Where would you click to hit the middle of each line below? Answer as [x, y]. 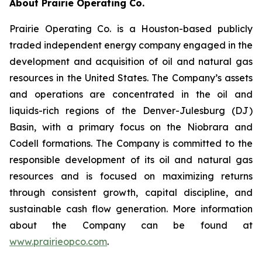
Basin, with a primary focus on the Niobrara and [131, 127]
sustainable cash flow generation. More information [131, 209]
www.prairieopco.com [58, 242]
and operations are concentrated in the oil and [131, 94]
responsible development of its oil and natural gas [131, 160]
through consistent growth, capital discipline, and [131, 192]
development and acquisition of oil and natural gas [131, 61]
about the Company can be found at [131, 225]
